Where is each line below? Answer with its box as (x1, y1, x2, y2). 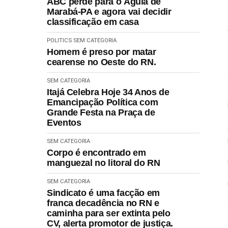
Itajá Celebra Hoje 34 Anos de (47, 87, 169, 97)
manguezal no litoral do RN (47, 157, 160, 168)
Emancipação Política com (47, 97, 158, 107)
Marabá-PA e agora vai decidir (47, 6, 172, 17)
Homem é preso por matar (47, 46, 156, 57)
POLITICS (47, 37, 72, 44)
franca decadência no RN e (47, 197, 159, 208)
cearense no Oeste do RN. (47, 56, 156, 67)
